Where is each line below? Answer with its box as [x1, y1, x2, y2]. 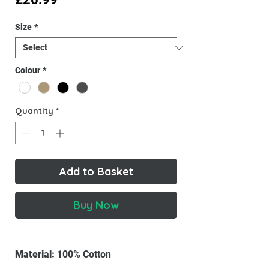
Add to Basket [59, 165, 133, 179]
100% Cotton [55, 249, 111, 261]
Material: [15, 249, 55, 261]
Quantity [15, 106, 53, 117]
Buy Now [73, 198, 119, 213]
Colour [15, 65, 40, 75]
